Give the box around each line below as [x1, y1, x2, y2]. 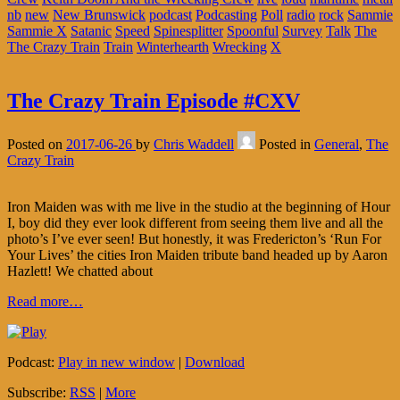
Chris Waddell [154, 136, 234, 152]
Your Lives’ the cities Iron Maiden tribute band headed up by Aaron [7, 246, 387, 262]
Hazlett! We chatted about [7, 262, 153, 279]
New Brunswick [53, 6, 146, 22]
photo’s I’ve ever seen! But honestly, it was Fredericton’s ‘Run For [7, 230, 381, 246]
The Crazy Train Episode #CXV [7, 88, 300, 112]
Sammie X [7, 22, 67, 38]
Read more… [7, 293, 83, 309]
